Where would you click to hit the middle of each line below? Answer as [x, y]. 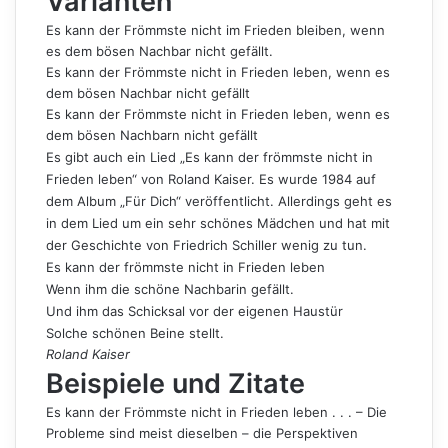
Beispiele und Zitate [175, 383]
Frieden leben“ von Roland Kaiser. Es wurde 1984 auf [211, 178]
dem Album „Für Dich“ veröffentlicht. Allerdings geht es [219, 200]
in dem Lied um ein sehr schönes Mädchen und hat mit [218, 222]
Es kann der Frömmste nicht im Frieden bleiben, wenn [215, 29]
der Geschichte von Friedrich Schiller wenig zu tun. [206, 244]
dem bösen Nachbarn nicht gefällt [152, 134]
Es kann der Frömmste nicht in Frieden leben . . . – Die [216, 411]
